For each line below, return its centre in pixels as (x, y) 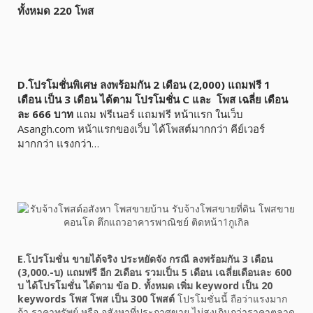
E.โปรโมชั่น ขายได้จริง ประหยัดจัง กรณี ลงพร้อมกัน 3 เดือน (145, 259)
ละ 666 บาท (45, 114)
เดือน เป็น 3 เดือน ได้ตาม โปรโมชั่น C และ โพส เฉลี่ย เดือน (153, 100)
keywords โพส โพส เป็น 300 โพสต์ (96, 299)
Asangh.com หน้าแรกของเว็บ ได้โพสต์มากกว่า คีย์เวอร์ (141, 129)
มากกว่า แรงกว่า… (58, 144)
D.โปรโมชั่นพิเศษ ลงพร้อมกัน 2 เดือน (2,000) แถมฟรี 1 (144, 85)
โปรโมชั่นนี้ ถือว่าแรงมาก (231, 299)
